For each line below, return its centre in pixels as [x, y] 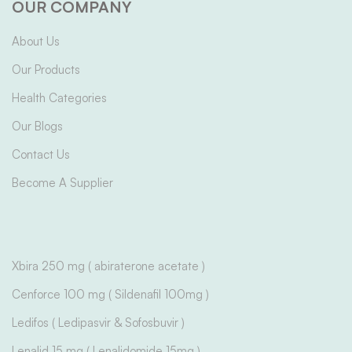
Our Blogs [37, 126]
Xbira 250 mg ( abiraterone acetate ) [108, 266]
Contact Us [41, 155]
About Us [36, 42]
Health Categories [59, 98]
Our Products [46, 70]
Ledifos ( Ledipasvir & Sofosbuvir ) [98, 323]
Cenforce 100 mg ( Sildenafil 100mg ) [110, 295]
